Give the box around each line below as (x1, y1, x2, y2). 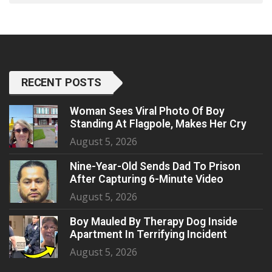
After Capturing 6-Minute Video (70, 173, 223, 186)
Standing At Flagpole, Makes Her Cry (70, 118, 246, 131)
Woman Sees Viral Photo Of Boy (70, 105, 225, 118)
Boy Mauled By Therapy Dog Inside (70, 216, 237, 228)
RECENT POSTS (21, 76, 101, 89)
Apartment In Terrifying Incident (70, 228, 227, 241)
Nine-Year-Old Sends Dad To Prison (70, 160, 240, 173)
